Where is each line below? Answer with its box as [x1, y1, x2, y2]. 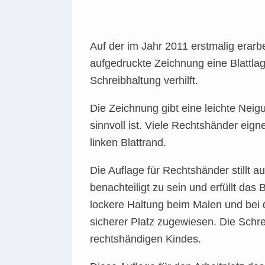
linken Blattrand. [90, 137, 166, 148]
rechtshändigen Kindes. [90, 233, 201, 245]
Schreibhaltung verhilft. [90, 75, 198, 86]
